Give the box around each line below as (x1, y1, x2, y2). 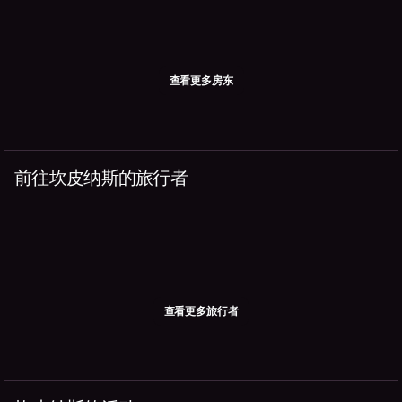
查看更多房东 (169, 74, 233, 87)
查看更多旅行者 (163, 304, 239, 318)
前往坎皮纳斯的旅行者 (14, 165, 188, 189)
